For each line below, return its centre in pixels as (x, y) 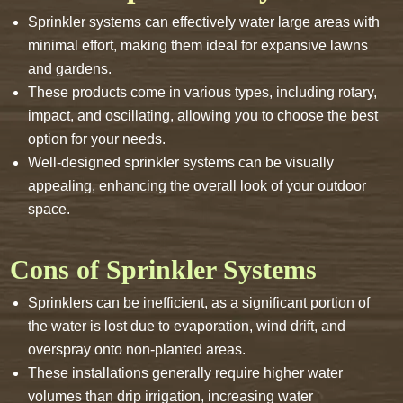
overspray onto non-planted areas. (137, 349)
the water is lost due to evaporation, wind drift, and (187, 326)
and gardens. (70, 69)
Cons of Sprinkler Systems (164, 269)
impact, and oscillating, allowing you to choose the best (203, 116)
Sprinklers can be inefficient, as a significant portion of (199, 303)
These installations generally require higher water (186, 373)
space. (49, 209)
